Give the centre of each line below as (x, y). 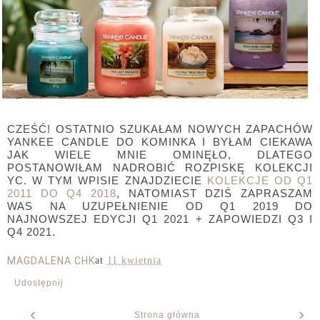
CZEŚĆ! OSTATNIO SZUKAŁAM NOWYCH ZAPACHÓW (160, 129)
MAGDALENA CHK (51, 261)
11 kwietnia (134, 260)
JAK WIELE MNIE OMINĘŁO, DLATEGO (160, 155)
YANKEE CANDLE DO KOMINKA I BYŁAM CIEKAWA (160, 142)
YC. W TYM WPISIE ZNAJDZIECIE (107, 180)
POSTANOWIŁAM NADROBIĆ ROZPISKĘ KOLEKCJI (160, 167)
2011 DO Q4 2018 (62, 193)
